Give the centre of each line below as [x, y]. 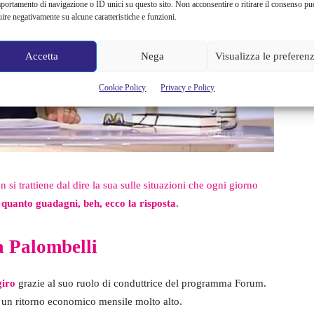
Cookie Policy [123, 87]
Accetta [42, 56]
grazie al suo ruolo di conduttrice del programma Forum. [141, 283]
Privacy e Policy [188, 87]
